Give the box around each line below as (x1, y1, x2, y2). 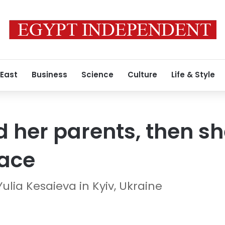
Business (32, 69, 67, 80)
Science (81, 69, 114, 80)
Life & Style (171, 69, 215, 80)
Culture (128, 69, 157, 80)
